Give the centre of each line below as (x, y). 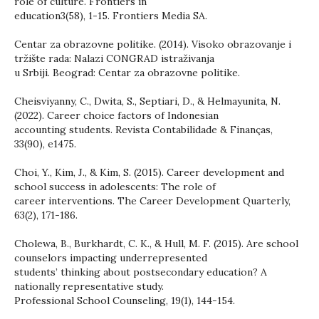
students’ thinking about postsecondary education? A (141, 272)
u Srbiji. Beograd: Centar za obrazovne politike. (127, 73)
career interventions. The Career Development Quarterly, (152, 201)
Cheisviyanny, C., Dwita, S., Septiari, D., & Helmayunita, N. (147, 101)
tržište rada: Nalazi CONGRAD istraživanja (114, 58)
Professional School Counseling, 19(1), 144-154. (125, 300)
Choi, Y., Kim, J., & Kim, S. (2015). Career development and (149, 172)
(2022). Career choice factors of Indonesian (116, 115)
